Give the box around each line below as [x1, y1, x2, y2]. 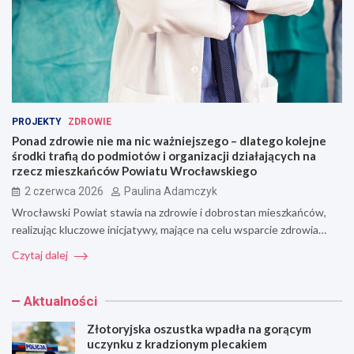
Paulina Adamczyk [124, 184, 217, 198]
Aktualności [24, 292, 97, 309]
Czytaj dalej [12, 247, 70, 262]
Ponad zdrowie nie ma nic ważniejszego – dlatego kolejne [12, 133, 326, 148]
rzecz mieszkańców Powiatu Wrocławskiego [12, 163, 257, 178]
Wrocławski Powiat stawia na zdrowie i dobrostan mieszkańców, [12, 205, 326, 219]
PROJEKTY [12, 115, 62, 127]
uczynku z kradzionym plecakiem [87, 336, 267, 351]
